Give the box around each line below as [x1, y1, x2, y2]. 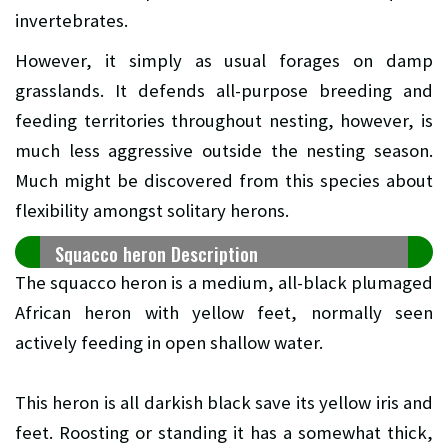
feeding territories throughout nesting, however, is [15, 109, 433, 133]
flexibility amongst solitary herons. [15, 199, 289, 223]
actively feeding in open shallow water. [15, 331, 323, 355]
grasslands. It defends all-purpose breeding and [15, 79, 433, 103]
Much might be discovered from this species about [15, 169, 433, 193]
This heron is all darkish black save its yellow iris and [15, 391, 433, 415]
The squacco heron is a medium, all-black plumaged [15, 271, 433, 295]
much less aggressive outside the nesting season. [15, 139, 433, 163]
